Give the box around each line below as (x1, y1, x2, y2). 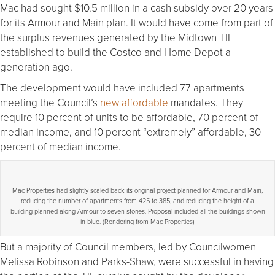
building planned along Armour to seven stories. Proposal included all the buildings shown (10, 206, 265, 216)
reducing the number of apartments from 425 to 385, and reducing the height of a (21, 196, 254, 206)
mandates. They (171, 95, 243, 110)
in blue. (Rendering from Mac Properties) (80, 217, 195, 227)
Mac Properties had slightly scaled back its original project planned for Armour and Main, (12, 185, 263, 195)
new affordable (100, 95, 171, 110)
